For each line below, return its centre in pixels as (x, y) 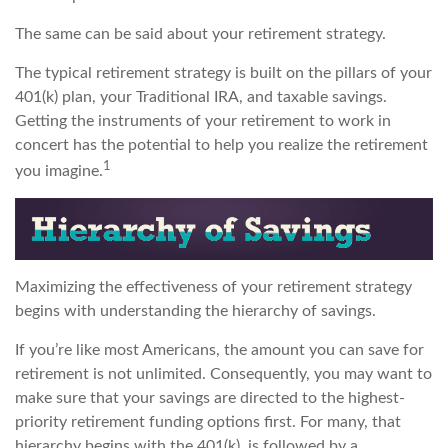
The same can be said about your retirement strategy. (200, 34)
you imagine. (59, 171)
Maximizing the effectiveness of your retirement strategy (213, 286)
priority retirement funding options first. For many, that (208, 421)
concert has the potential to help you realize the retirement (221, 145)
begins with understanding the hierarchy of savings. (195, 310)
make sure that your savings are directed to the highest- (210, 397)
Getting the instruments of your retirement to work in (203, 121)
